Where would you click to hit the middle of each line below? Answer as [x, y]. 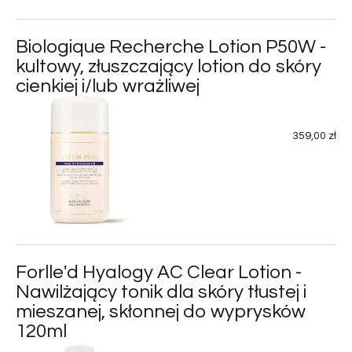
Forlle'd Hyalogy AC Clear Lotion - [159, 272]
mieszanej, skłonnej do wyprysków [161, 311]
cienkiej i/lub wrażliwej [108, 86]
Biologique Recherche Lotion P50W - [171, 46]
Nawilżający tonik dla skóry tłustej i [161, 291]
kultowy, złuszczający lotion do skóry [169, 66]
